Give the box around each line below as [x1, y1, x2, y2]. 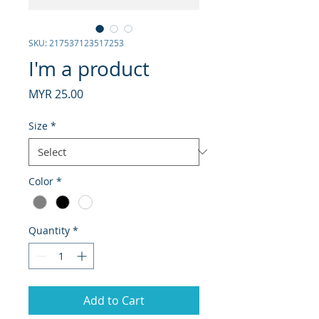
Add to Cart [83, 292, 145, 308]
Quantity [28, 223, 70, 237]
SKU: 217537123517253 [28, 36, 124, 48]
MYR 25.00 [28, 85, 83, 102]
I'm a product [28, 55, 150, 82]
